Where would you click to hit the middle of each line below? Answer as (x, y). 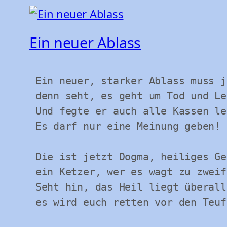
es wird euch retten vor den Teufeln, (32, 202)
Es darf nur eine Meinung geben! (32, 126)
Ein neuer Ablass (85, 43)
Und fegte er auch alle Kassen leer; (32, 111)
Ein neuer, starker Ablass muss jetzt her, (32, 81)
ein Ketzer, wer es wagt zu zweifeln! (32, 172)
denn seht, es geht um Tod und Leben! (32, 96)
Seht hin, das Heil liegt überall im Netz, (32, 187)
